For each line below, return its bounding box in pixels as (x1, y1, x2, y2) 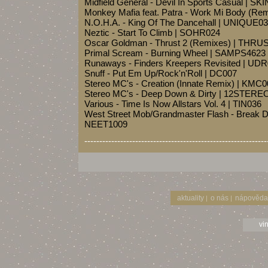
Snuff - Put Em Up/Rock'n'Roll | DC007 (84, 68, 237, 78)
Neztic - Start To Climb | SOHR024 (84, 28, 220, 38)
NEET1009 (84, 119, 127, 129)
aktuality (177, 194, 204, 202)
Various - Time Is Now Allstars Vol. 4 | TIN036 (84, 99, 261, 109)
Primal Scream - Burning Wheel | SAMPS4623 (84, 48, 266, 58)
